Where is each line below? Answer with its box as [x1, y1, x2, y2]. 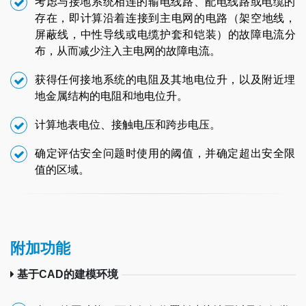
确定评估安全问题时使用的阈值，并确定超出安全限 [35, 148, 296, 160]
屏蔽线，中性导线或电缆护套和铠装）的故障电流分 [35, 29, 296, 41]
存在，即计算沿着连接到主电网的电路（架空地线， [35, 12, 296, 25]
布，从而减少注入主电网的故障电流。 [35, 45, 221, 57]
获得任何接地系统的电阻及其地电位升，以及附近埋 [35, 74, 296, 86]
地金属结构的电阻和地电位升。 [35, 90, 188, 102]
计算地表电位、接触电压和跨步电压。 [35, 119, 221, 131]
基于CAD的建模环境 [14, 268, 118, 281]
